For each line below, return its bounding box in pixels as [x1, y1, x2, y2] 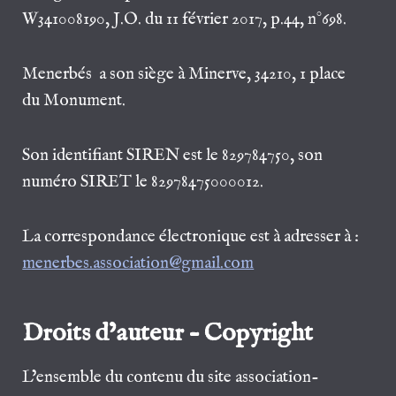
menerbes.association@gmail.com [22, 253, 255, 274]
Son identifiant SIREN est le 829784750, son [22, 145, 324, 166]
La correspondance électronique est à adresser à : [22, 226, 363, 247]
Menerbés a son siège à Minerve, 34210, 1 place [22, 64, 346, 85]
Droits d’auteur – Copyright [22, 316, 314, 349]
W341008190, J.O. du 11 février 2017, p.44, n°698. [22, 9, 347, 30]
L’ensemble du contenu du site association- [22, 367, 320, 388]
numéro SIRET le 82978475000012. [22, 171, 264, 193]
